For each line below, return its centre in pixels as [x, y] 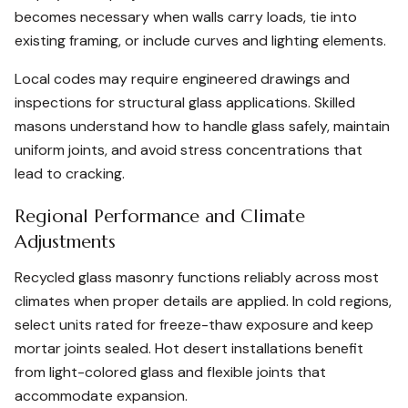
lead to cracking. [70, 173]
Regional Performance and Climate [160, 216]
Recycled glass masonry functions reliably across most [197, 277]
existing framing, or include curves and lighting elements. [200, 41]
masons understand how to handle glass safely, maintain [202, 126]
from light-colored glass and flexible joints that [170, 372]
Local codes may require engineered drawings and [182, 79]
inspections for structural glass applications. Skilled [185, 102]
